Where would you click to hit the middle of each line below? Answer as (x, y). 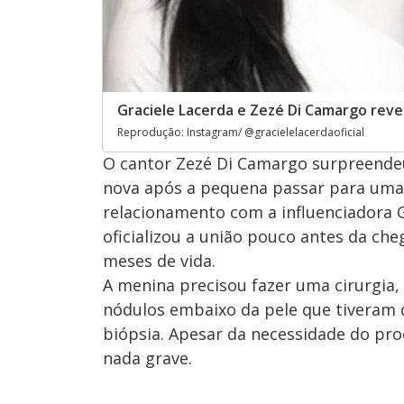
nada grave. (147, 358)
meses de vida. (159, 260)
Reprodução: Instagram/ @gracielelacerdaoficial (241, 132)
